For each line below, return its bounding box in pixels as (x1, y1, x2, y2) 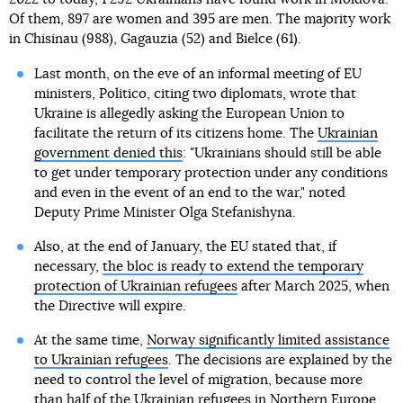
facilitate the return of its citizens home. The (33, 127, 318, 140)
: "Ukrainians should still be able (182, 147, 381, 160)
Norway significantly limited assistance (146, 334, 390, 347)
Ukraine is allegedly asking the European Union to (33, 107, 345, 121)
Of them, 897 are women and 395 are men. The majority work (9, 13, 390, 26)
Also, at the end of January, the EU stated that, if (33, 240, 336, 254)
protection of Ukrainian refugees (33, 280, 237, 293)
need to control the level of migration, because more (33, 373, 363, 387)
